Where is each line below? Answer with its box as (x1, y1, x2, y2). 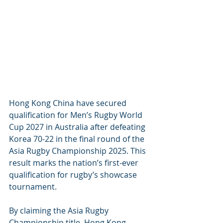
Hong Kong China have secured (9, 98, 128, 109)
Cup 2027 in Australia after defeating (9, 121, 147, 133)
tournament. (9, 181, 57, 193)
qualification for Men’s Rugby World (9, 110, 144, 121)
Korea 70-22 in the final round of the (9, 133, 146, 145)
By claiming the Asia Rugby (9, 205, 111, 217)
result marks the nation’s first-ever (9, 157, 140, 169)
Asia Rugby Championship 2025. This (9, 145, 148, 157)
